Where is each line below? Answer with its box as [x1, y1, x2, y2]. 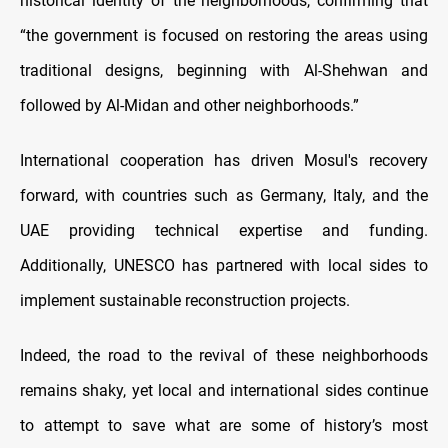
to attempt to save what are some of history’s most [20, 416, 428, 436]
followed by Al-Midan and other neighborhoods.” [20, 96, 359, 116]
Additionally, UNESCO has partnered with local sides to [20, 256, 428, 276]
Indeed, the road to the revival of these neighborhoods [20, 346, 428, 366]
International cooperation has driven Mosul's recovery [20, 151, 428, 171]
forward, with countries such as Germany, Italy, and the [20, 186, 428, 206]
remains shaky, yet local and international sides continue [20, 381, 428, 401]
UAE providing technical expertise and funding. [20, 221, 428, 241]
